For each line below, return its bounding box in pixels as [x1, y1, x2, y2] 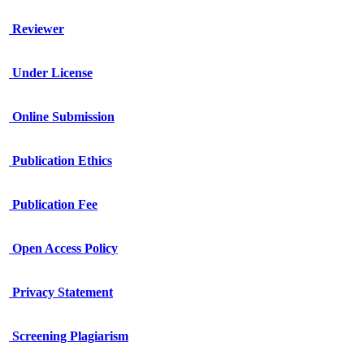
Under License [9, 65, 93, 80]
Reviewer [9, 21, 64, 36]
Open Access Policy [9, 240, 118, 255]
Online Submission [9, 109, 115, 123]
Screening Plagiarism [9, 328, 128, 343]
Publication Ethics [9, 153, 112, 167]
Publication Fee [9, 197, 97, 211]
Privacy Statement [9, 284, 113, 299]
